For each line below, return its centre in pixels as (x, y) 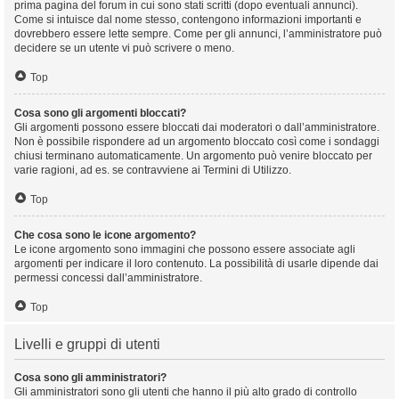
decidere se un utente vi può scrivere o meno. (124, 48)
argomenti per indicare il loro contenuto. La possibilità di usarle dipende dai (196, 264)
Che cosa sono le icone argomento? (105, 235)
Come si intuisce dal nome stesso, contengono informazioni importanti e (188, 20)
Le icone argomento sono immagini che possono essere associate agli (185, 249)
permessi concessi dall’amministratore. (108, 278)
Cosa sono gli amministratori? (90, 378)
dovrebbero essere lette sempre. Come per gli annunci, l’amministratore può (198, 34)
